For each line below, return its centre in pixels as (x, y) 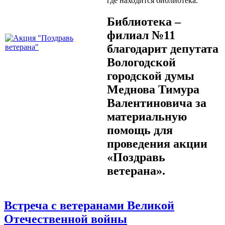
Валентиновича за (157, 103)
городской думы (151, 76)
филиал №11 (141, 35)
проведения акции (157, 143)
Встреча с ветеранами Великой (89, 205)
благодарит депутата (163, 48)
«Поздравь (136, 157)
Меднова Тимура (153, 89)
